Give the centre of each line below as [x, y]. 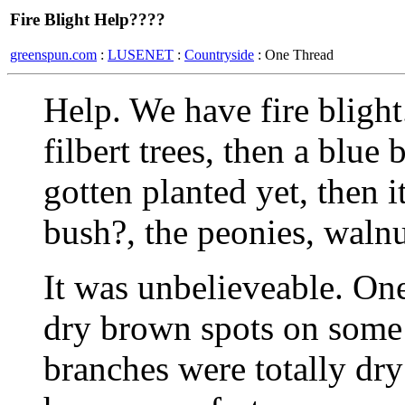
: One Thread [294, 54]
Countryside [219, 54]
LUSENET [141, 54]
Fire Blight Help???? [88, 19]
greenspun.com [53, 54]
